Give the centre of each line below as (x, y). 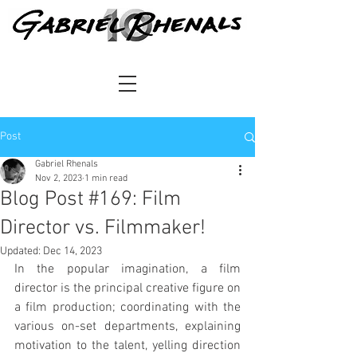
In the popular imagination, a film (127, 269)
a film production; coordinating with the (127, 308)
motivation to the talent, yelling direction (127, 346)
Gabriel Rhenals (67, 164)
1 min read (106, 178)
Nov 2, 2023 (59, 178)
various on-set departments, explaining (127, 327)
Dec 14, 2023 (73, 251)
